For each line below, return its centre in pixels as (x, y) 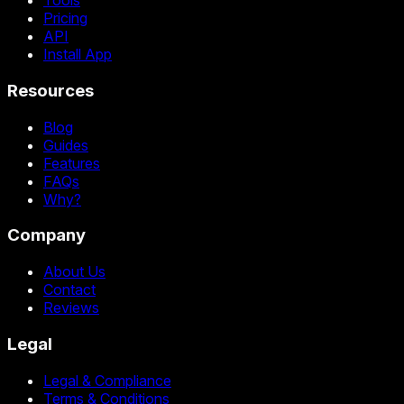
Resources (50, 90)
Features (72, 163)
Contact (69, 290)
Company (46, 235)
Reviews (71, 308)
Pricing (65, 18)
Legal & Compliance (107, 380)
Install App (78, 55)
